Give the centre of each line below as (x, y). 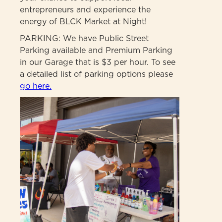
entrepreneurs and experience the (85, 10)
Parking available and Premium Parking (96, 51)
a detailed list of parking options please (96, 74)
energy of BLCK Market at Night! (83, 22)
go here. (36, 86)
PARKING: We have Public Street (84, 39)
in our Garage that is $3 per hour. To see (98, 62)
